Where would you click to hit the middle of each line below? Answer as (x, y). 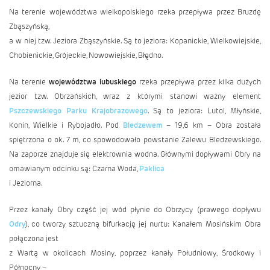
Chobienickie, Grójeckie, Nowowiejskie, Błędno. (86, 55)
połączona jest (34, 238)
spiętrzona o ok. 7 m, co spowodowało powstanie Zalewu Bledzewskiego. (135, 140)
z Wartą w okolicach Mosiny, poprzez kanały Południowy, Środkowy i (135, 253)
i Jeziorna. (26, 183)
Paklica (152, 168)
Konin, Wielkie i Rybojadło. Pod (66, 125)
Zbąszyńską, (29, 26)
